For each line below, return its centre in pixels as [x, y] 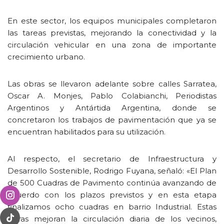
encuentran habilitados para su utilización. [86, 132]
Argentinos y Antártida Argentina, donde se [112, 108]
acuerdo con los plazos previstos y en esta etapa [112, 195]
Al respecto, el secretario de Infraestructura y [112, 159]
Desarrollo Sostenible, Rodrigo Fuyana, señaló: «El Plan [112, 171]
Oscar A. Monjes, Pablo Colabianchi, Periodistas [112, 96]
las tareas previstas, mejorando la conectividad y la [112, 33]
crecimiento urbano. [46, 57]
